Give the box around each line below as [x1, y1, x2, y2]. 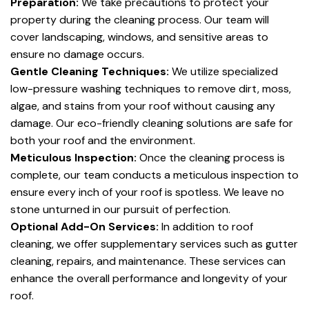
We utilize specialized [169, 64, 278, 79]
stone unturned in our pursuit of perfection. [10, 202, 230, 217]
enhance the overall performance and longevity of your [10, 271, 288, 286]
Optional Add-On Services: [10, 219, 159, 234]
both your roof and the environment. [10, 133, 195, 148]
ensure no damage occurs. [10, 47, 144, 61]
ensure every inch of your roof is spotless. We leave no [10, 185, 284, 199]
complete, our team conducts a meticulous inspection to [10, 168, 299, 182]
